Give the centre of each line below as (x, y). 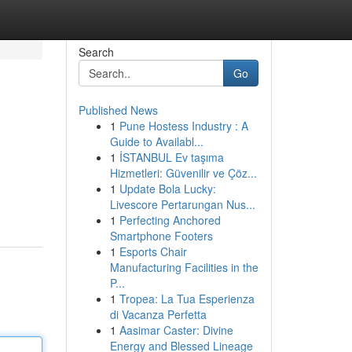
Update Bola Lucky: (167, 189)
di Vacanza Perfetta (158, 314)
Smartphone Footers (161, 236)
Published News (118, 110)
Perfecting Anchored (170, 220)
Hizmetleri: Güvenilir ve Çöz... (183, 173)
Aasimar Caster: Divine (176, 330)
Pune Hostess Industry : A (183, 126)
